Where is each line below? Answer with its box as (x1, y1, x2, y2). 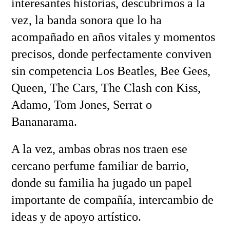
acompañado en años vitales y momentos (11, 30, 215, 44)
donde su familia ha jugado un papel (11, 176, 192, 190)
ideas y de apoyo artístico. (11, 210, 141, 224)
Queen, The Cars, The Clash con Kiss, (11, 81, 201, 95)
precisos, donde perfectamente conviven (11, 47, 212, 61)
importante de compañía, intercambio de (11, 193, 214, 207)
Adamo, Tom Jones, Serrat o (11, 98, 152, 112)
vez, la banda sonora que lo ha (11, 13, 162, 27)
